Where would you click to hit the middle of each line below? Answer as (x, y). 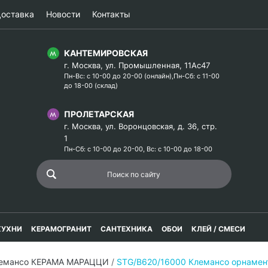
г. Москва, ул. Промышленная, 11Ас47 (137, 65)
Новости (63, 14)
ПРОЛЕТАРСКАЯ (99, 114)
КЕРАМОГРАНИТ (61, 229)
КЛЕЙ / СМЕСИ (218, 229)
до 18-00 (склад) (91, 86)
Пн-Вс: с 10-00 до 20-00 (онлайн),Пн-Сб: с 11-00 (142, 76)
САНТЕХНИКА (127, 229)
